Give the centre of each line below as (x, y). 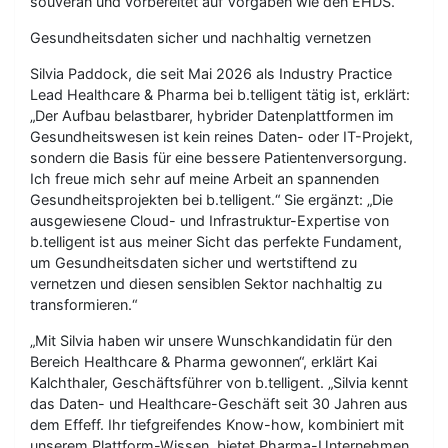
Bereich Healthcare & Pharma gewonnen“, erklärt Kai (203, 361)
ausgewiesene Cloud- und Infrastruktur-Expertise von (209, 220)
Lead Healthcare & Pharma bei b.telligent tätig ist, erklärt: (220, 94)
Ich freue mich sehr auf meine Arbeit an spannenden (204, 178)
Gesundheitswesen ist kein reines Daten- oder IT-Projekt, (221, 136)
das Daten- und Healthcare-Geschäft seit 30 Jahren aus (219, 403)
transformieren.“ (83, 304)
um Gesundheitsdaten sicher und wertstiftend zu (193, 262)
